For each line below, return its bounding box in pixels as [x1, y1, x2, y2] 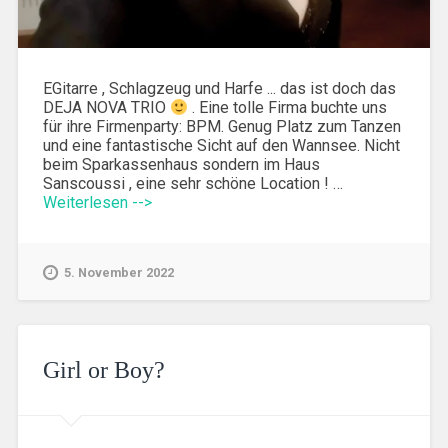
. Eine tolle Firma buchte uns [187, 97, 387, 117]
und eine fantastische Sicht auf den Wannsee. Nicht [42, 135, 400, 155]
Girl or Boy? [42, 356, 165, 383]
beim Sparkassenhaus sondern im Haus [42, 154, 320, 174]
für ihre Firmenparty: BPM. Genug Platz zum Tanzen [42, 116, 401, 136]
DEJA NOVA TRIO [42, 97, 170, 117]
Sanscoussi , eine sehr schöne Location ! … [42, 173, 343, 193]
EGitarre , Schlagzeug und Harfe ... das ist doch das [42, 78, 396, 98]
